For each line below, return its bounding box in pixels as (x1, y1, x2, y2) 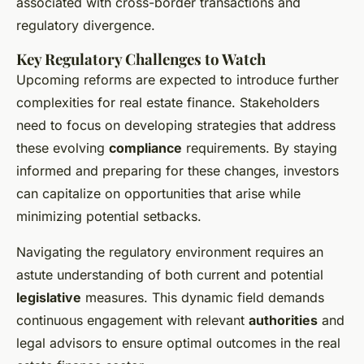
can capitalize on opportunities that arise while (16, 185, 301, 202)
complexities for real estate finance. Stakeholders (16, 94, 319, 111)
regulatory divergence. (16, 17, 155, 34)
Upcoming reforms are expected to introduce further (16, 71, 339, 89)
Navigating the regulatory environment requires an (16, 244, 323, 261)
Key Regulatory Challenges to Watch (16, 49, 266, 70)
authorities (249, 312, 318, 329)
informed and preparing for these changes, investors (16, 162, 339, 180)
